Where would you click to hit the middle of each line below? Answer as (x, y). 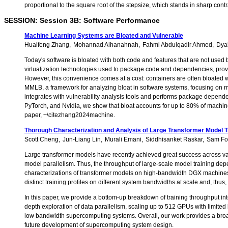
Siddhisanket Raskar (174, 140)
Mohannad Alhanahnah (106, 45)
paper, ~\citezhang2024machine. (70, 115)
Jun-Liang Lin (82, 140)
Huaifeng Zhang (47, 45)
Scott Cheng (41, 140)
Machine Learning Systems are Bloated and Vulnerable (104, 36)
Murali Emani (123, 140)
